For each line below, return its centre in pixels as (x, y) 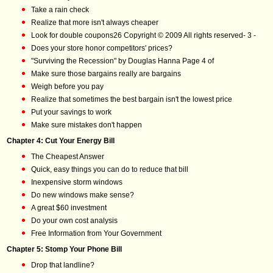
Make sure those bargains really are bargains (106, 74)
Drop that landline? (63, 265)
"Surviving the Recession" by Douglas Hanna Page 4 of (122, 61)
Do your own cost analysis (74, 221)
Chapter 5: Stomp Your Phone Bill (64, 249)
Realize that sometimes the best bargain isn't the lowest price (132, 99)
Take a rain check (60, 10)
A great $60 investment (69, 208)
